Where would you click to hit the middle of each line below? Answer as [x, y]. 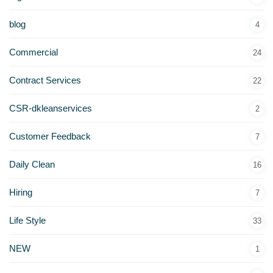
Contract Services [45, 80]
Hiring [21, 192]
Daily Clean [32, 164]
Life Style [27, 220]
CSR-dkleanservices [51, 108]
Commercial [34, 52]
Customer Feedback [50, 136]
